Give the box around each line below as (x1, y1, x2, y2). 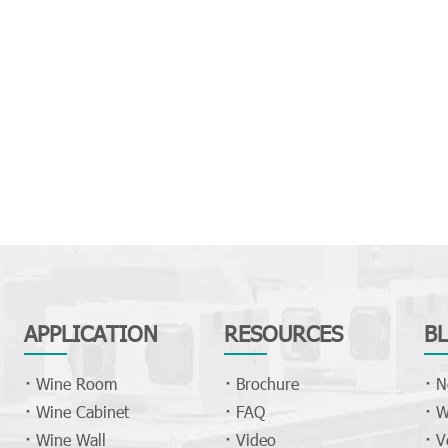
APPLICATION (23, 319, 158, 347)
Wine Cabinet (35, 401, 129, 423)
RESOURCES (223, 319, 343, 347)
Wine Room (35, 373, 117, 395)
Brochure (235, 373, 299, 395)
